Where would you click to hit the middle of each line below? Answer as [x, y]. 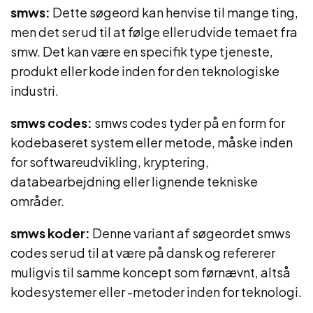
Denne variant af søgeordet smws [190, 233]
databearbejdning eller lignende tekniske [134, 181]
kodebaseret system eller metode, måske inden [152, 142]
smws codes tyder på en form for [189, 123]
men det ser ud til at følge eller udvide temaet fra [154, 32]
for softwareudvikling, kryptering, [110, 162]
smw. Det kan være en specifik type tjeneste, [142, 51]
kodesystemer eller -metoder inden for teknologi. [156, 292]
